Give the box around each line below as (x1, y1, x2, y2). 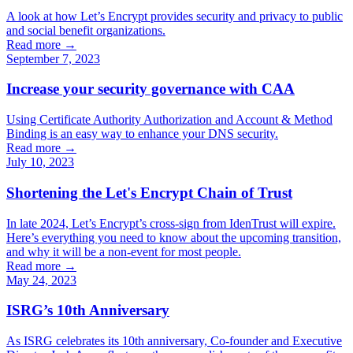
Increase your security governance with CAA (6, 80, 295, 98)
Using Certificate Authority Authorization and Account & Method (6, 113, 333, 127)
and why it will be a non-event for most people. (6, 244, 241, 258)
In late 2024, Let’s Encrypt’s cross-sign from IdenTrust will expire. (6, 216, 336, 230)
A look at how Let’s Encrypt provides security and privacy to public (6, 9, 343, 23)
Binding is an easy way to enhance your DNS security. (6, 127, 278, 141)
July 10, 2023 (6, 155, 74, 169)
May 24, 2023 (6, 273, 76, 287)
